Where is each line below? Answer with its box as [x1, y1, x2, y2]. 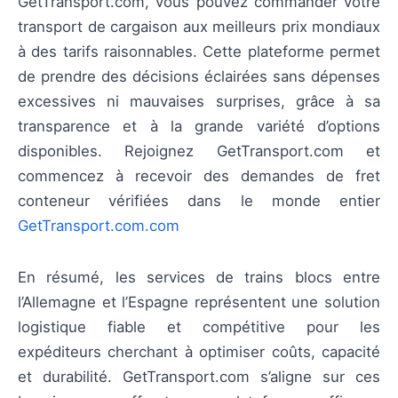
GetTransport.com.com [18, 216, 179, 235]
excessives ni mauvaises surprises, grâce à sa [18, 92, 380, 110]
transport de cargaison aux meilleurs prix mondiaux [18, 17, 380, 36]
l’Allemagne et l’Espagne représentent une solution [18, 292, 380, 311]
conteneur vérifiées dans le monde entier [18, 191, 380, 210]
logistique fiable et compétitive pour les [18, 317, 380, 336]
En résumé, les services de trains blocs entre [18, 267, 380, 286]
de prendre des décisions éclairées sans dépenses [18, 67, 380, 85]
